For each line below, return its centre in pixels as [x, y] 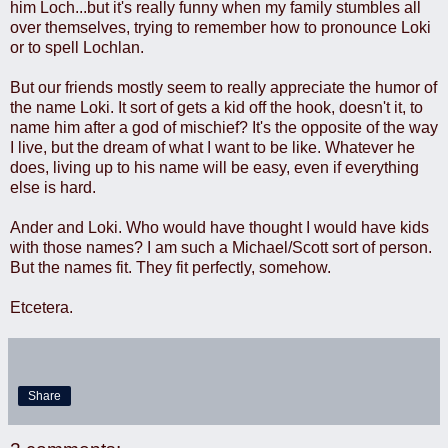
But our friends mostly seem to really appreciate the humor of [223, 87]
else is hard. [53, 187]
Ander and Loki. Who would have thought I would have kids [219, 227]
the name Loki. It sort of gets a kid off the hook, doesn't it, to [216, 107]
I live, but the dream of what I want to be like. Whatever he [212, 147]
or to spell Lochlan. [77, 47]
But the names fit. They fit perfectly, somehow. [170, 267]
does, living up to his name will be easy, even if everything [214, 167]
